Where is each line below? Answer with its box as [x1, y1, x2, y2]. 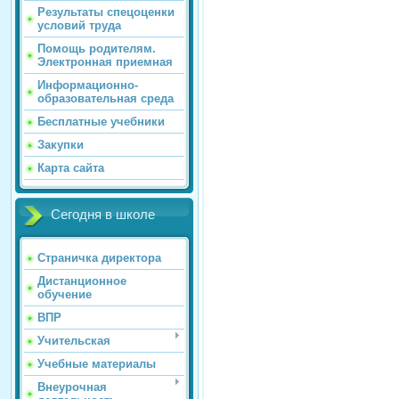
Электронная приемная [37, 55, 173, 69]
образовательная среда [37, 92, 174, 106]
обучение [37, 288, 92, 302]
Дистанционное [37, 274, 126, 289]
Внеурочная [37, 380, 107, 395]
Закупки [37, 138, 84, 152]
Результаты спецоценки [37, 5, 175, 20]
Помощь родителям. [37, 42, 156, 56]
